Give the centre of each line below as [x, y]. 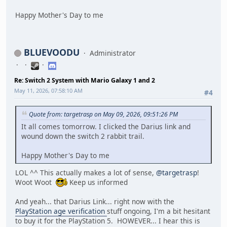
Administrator [113, 53]
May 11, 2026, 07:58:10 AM [48, 91]
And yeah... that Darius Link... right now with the [95, 202]
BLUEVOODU [52, 52]
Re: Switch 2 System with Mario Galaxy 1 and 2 [85, 81]
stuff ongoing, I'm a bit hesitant [159, 211]
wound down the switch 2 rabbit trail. [83, 136]
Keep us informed [98, 182]
